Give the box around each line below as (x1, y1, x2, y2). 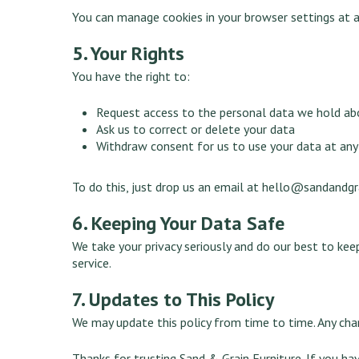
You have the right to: (72, 67, 191, 84)
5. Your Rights (72, 40, 185, 66)
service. (72, 254, 112, 271)
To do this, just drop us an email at (72, 178, 263, 195)
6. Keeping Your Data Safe (72, 210, 285, 236)
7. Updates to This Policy (72, 286, 275, 312)
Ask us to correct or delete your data (96, 120, 296, 137)
